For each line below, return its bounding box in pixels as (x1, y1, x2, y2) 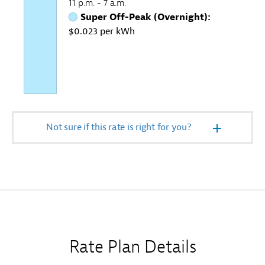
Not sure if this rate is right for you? (46, 121, 192, 134)
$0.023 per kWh (69, 25, 135, 38)
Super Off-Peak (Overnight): (80, 11, 211, 24)
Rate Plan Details (69, 235, 196, 258)
